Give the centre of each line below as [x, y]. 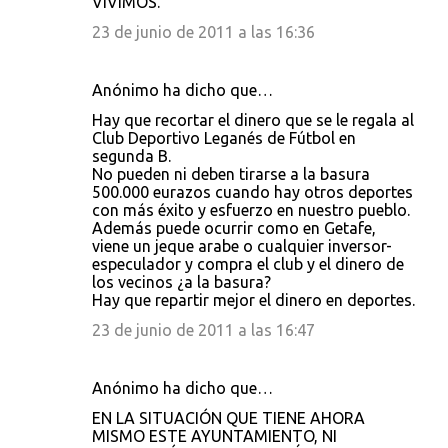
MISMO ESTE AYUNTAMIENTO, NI [214, 436]
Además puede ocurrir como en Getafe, [234, 228]
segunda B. [131, 156]
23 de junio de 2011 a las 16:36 [203, 32]
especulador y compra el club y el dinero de [248, 264]
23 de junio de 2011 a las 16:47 [203, 330]
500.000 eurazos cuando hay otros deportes [252, 192]
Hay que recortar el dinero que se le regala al [253, 120]
